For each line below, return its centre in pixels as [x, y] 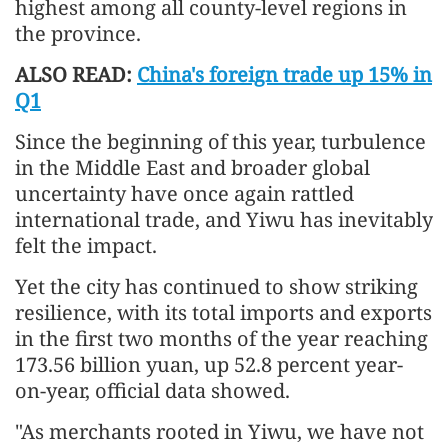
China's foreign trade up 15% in [284, 74]
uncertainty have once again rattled [184, 193]
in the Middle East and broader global [192, 167]
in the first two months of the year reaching [221, 338]
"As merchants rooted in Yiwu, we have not [219, 431]
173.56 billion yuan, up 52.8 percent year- [209, 364]
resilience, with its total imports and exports [223, 312]
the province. [78, 33]
